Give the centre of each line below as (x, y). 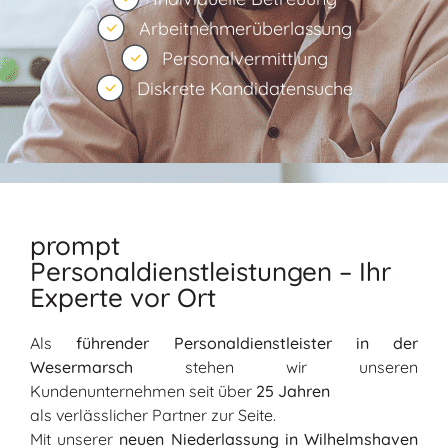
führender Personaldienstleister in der (247, 343)
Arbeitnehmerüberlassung (245, 28)
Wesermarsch (81, 367)
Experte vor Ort (123, 297)
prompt (75, 245)
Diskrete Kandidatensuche (245, 88)
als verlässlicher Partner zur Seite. (153, 415)
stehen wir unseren (275, 367)
